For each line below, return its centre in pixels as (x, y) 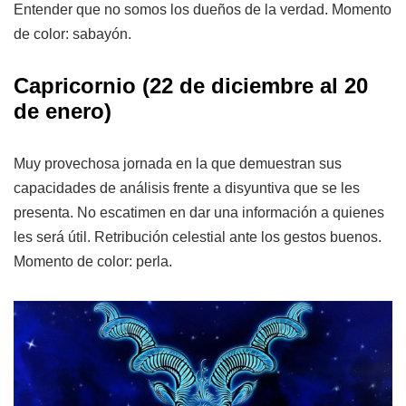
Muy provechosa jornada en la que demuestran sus (178, 163)
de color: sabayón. (72, 34)
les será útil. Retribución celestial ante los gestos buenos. (198, 237)
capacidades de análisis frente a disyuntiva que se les (187, 188)
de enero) (63, 111)
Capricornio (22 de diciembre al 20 (191, 85)
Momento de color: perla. (93, 261)
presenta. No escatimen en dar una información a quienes (199, 212)
